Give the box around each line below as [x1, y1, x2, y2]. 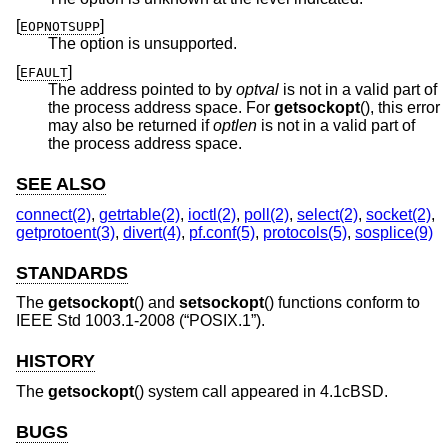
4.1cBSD [320, 382, 384, 400]
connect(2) [16, 205, 91, 223]
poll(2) [244, 205, 289, 223]
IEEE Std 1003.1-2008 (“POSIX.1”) [16, 312, 261, 330]
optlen [213, 116, 257, 134]
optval [236, 80, 279, 98]
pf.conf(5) [189, 223, 255, 241]
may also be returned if [48, 116, 213, 134]
